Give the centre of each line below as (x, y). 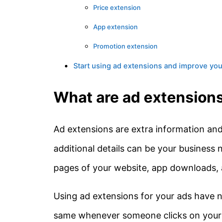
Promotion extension (125, 46)
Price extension (117, 7)
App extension (115, 27)
